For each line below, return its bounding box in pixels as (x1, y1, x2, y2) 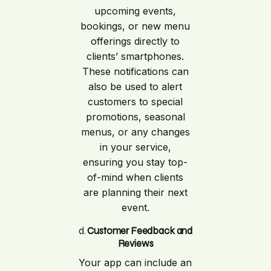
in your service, (99, 140, 171, 153)
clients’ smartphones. (87, 50, 184, 62)
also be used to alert (88, 80, 183, 93)
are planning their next (83, 186, 188, 198)
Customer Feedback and (87, 224, 193, 237)
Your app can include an (79, 256, 192, 269)
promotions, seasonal (85, 110, 185, 123)
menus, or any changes (80, 125, 190, 138)
